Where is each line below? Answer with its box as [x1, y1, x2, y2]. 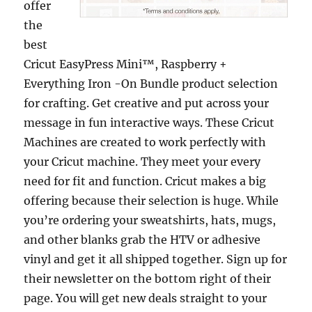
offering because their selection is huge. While [24, 194, 279, 208]
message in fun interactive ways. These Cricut [24, 116, 275, 130]
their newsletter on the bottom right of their [24, 272, 272, 286]
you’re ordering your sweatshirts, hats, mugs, [24, 213, 276, 227]
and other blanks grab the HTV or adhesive [24, 233, 261, 247]
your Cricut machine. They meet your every [24, 155, 261, 169]
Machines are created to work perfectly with [24, 135, 267, 149]
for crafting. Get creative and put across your [24, 96, 270, 110]
